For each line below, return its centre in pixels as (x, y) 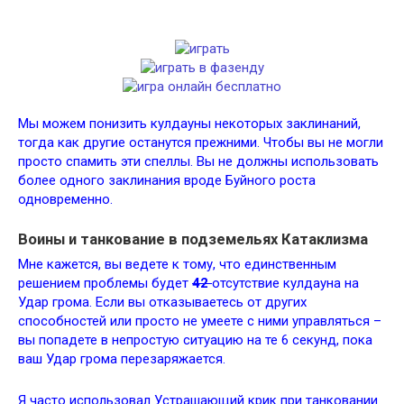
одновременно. (65, 199)
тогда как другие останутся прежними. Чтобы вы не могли (201, 142)
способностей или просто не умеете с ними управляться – (200, 321)
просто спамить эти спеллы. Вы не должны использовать (198, 161)
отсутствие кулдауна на (285, 284)
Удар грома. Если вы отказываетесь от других (162, 303)
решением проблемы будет (105, 284)
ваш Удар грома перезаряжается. (122, 359)
